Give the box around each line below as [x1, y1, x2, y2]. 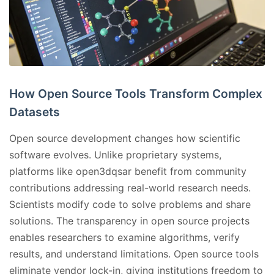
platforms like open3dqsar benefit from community [9, 165, 246, 178]
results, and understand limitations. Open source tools [9, 248, 259, 261]
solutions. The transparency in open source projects [9, 215, 250, 228]
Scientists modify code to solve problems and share [9, 198, 251, 211]
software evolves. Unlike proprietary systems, [9, 149, 221, 161]
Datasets [9, 105, 60, 120]
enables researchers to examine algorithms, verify [9, 231, 240, 244]
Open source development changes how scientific [9, 132, 240, 145]
